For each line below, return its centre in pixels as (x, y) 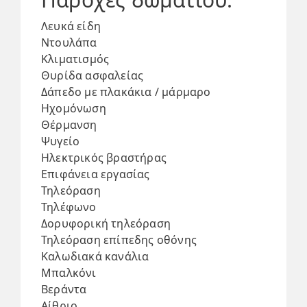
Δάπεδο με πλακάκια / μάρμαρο (126, 92)
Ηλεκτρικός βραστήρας (104, 158)
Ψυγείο (61, 141)
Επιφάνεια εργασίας (96, 174)
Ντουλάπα (69, 42)
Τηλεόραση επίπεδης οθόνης (119, 240)
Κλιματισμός (75, 59)
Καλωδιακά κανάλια (95, 256)
